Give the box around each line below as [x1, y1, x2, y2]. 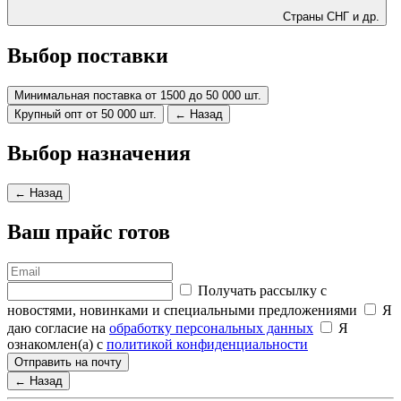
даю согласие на [7, 320, 109, 336]
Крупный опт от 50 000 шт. [14, 107, 157, 121]
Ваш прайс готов [7, 219, 170, 243]
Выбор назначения [7, 141, 191, 165]
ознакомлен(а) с [7, 336, 107, 352]
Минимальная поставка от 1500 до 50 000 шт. [14, 88, 261, 102]
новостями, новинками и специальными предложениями [7, 302, 361, 318]
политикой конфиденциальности [107, 336, 308, 352]
